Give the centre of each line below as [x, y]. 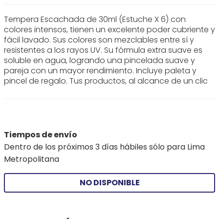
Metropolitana [32, 159]
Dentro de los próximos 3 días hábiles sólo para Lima [104, 147]
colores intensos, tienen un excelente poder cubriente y [109, 30]
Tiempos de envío [41, 135]
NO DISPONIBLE [109, 182]
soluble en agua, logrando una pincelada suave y [99, 60]
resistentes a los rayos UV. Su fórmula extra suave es [103, 50]
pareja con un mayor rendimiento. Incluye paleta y [100, 71]
